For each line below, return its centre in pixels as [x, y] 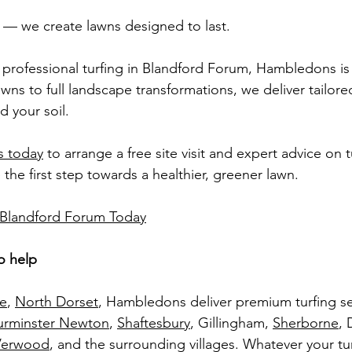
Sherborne [306, 323]
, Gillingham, [231, 323]
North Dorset [57, 302]
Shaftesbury [154, 323]
